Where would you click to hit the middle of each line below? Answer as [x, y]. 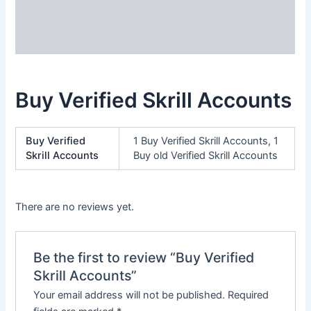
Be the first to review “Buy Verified [143, 257]
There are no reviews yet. [75, 207]
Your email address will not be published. [129, 295]
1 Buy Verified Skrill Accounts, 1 [206, 141]
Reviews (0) [45, 41]
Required [248, 295]
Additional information [71, 14]
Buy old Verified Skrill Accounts [205, 155]
